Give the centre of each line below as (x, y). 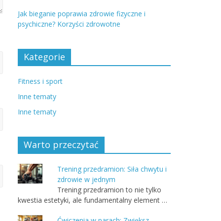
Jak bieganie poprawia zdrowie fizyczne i (82, 14)
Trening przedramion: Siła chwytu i (112, 169)
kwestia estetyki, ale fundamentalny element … (92, 200)
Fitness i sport (40, 81)
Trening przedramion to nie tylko (109, 190)
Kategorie (44, 57)
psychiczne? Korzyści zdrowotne (69, 24)
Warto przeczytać (61, 145)
